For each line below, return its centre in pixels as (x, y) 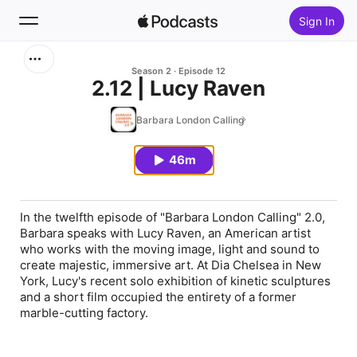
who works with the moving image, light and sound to (170, 249)
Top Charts (72, 186)
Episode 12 (202, 71)
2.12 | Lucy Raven (178, 88)
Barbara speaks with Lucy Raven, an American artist (165, 233)
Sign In (316, 21)
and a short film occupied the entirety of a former (158, 297)
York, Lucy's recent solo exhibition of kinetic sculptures (175, 281)
